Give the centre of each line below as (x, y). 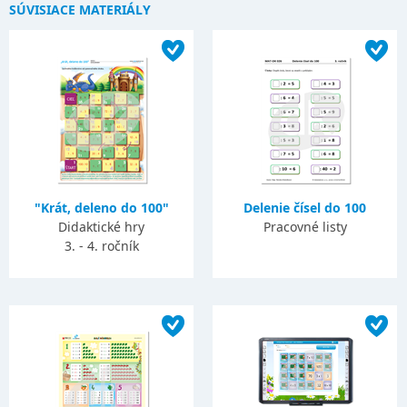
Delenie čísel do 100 (305, 208)
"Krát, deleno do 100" (101, 208)
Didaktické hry (102, 227)
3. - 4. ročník (101, 246)
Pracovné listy (305, 227)
